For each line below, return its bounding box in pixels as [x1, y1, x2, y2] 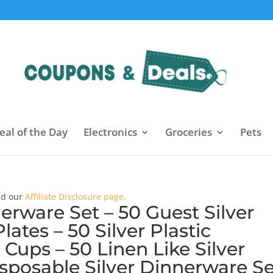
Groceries [165, 124, 212, 139]
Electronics [83, 124, 137, 139]
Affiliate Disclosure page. [25, 191, 127, 202]
